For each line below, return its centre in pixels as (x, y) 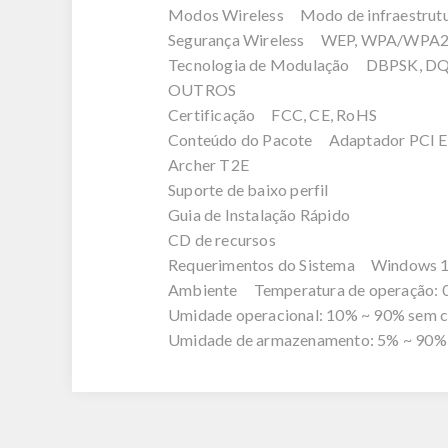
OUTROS (202, 89)
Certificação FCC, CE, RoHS (272, 114)
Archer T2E (208, 164)
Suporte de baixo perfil (248, 189)
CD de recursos (222, 239)
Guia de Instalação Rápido (259, 214)
